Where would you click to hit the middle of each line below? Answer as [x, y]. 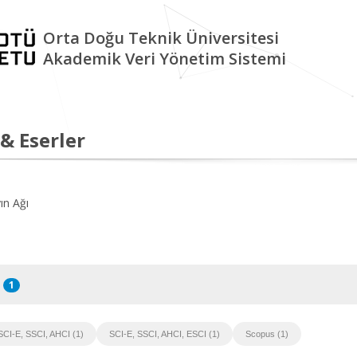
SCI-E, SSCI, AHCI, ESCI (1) [165, 333]
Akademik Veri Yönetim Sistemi [165, 59]
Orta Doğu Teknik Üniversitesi [161, 38]
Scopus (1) [267, 333]
